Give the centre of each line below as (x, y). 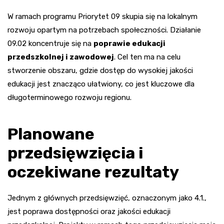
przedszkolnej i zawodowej (61, 57)
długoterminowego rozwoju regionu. (69, 97)
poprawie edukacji (129, 43)
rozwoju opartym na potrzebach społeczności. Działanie (104, 30)
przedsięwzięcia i (75, 153)
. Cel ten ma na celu (147, 57)
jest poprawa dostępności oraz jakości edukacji (89, 211)
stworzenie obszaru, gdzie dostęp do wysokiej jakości (100, 70)
